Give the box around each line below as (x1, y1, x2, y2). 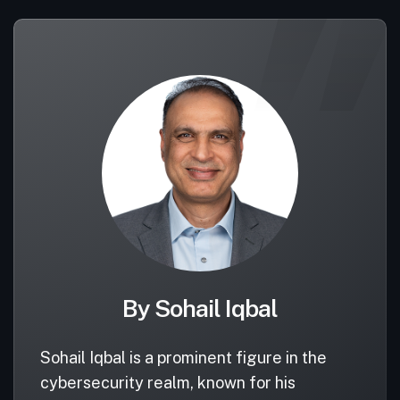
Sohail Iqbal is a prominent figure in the (40, 348, 327, 367)
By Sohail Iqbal (122, 294, 278, 322)
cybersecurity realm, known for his (40, 373, 296, 392)
